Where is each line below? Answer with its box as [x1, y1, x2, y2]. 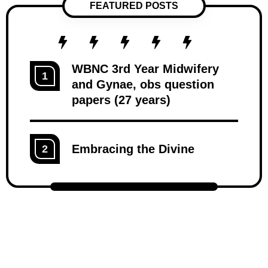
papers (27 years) [72, 93, 170, 106]
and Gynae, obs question [72, 78, 214, 91]
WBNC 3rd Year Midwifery [72, 62, 219, 75]
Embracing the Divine [72, 142, 194, 156]
